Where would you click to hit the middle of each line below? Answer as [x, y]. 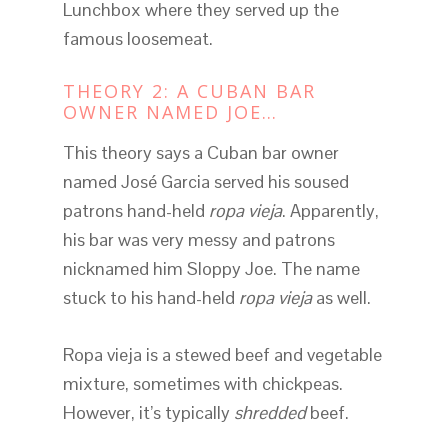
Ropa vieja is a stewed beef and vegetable [222, 355]
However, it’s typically [148, 413]
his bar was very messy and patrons [198, 240]
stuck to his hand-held [150, 298]
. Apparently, [330, 211]
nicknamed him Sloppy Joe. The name [211, 269]
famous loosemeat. [137, 39]
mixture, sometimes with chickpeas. [202, 384]
